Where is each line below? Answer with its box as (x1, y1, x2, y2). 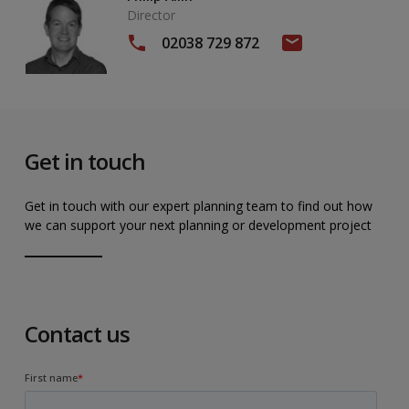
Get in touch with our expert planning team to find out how (25, 196, 372, 215)
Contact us (25, 318, 131, 349)
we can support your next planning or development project (25, 215, 372, 234)
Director (127, 5, 175, 24)
